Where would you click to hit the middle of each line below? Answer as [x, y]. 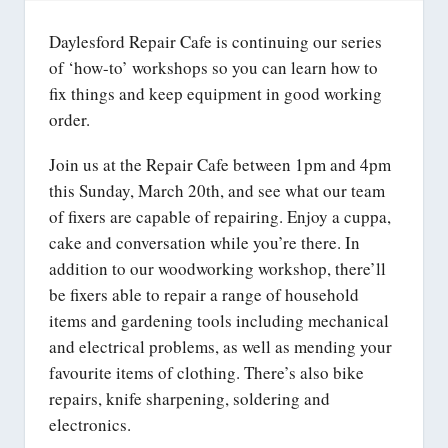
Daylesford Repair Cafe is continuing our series [215, 42]
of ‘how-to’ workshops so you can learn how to [213, 68]
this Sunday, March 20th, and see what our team [217, 191]
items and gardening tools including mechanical [219, 321]
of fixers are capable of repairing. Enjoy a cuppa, [220, 217]
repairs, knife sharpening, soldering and [189, 399]
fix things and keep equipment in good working [215, 94]
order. [69, 120]
